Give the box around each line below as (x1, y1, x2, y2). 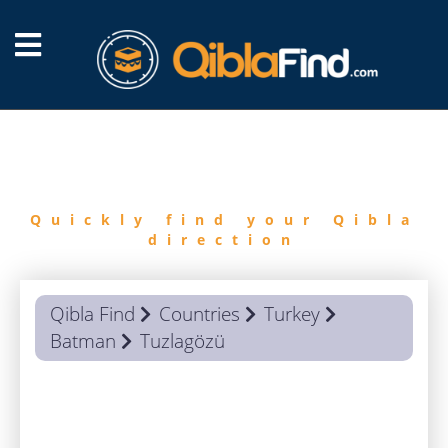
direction (148, 230, 300, 249)
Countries (159, 301, 240, 327)
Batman (50, 328, 116, 354)
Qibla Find (50, 301, 135, 327)
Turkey (264, 301, 320, 327)
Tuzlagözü (140, 328, 225, 354)
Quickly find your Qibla (29, 210, 419, 229)
